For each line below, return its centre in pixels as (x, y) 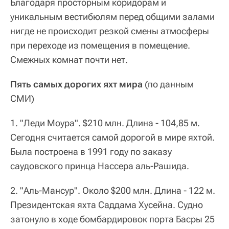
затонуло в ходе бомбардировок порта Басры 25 (112, 219)
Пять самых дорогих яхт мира (76, 84)
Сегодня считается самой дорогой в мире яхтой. (112, 137)
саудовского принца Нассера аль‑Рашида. (100, 166)
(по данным (168, 84)
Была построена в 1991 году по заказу (91, 152)
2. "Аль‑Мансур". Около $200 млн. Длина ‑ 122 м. (113, 190)
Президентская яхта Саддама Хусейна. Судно (107, 205)
